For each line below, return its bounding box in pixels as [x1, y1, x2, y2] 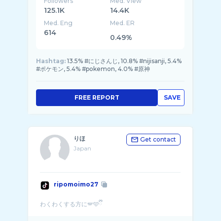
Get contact [140, 136, 176, 143]
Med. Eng [44, 19, 73, 27]
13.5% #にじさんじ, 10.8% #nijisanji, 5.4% [67, 57, 182, 65]
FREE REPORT [74, 94, 119, 101]
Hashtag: [36, 57, 66, 65]
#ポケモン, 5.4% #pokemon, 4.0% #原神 [36, 65, 150, 73]
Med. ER [110, 19, 135, 27]
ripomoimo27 [54, 181, 98, 188]
